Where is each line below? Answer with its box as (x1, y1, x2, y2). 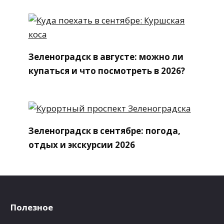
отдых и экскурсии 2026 (28, 138, 135, 150)
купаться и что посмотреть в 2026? (28, 64, 185, 76)
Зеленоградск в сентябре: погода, (28, 124, 180, 136)
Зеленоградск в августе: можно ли (28, 50, 183, 62)
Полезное (10, 201, 53, 213)
